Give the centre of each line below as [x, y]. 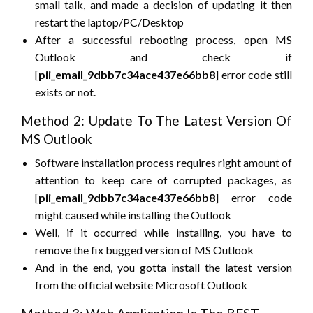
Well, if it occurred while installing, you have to [163, 233]
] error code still [254, 75]
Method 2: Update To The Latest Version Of [156, 121]
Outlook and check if [163, 57]
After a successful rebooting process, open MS [163, 40]
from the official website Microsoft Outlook [141, 285]
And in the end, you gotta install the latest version [163, 268]
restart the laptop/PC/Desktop [109, 22]
